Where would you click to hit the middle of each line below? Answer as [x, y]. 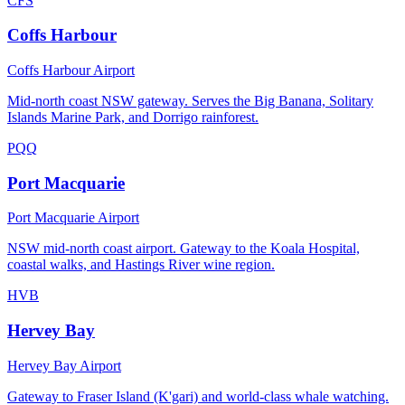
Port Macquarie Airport [73, 218]
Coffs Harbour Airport [71, 70]
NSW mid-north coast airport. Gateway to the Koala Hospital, [184, 249]
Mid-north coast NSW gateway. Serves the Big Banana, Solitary [190, 100]
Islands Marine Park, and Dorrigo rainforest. [133, 117]
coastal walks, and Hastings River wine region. [141, 265]
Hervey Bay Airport [64, 365]
